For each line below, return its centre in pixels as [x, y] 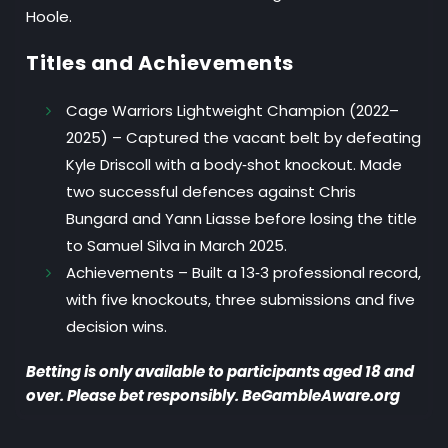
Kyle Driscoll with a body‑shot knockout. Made [234, 165]
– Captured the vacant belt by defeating [265, 138]
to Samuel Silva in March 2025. [177, 246]
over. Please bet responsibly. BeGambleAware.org [213, 396]
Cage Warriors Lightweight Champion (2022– [233, 111]
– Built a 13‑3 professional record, [298, 273]
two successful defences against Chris [211, 192]
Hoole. [49, 17]
